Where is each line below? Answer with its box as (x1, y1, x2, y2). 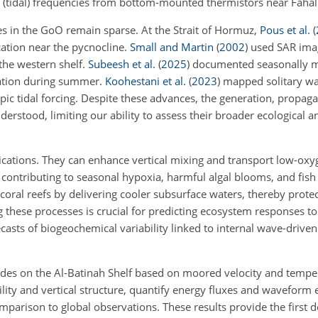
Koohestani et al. (105, 73, 186, 88)
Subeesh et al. (88, 56, 155, 71)
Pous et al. (260, 22, 310, 37)
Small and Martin (130, 39, 214, 54)
